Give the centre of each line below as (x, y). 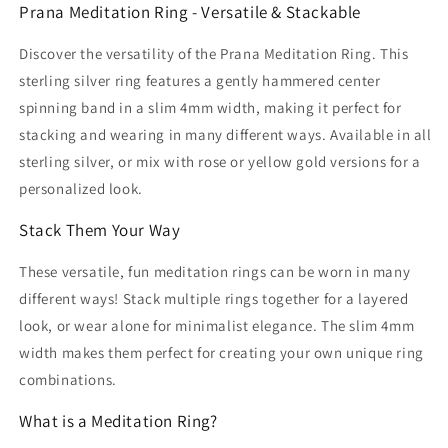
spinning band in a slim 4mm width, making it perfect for (210, 107)
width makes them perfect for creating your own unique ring (221, 352)
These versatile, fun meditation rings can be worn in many (215, 271)
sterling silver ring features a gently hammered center (200, 80)
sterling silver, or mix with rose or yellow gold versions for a (220, 161)
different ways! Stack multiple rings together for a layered (214, 298)
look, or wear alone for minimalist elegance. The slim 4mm (217, 325)
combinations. (68, 379)
